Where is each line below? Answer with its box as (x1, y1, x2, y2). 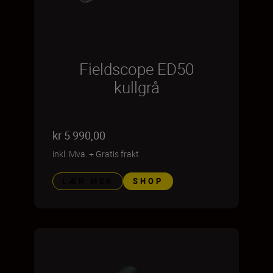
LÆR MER (62, 175, 113, 186)
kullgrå (113, 77, 160, 98)
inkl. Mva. (52, 148, 87, 160)
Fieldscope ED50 (79, 58, 194, 80)
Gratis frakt (96, 148, 139, 160)
